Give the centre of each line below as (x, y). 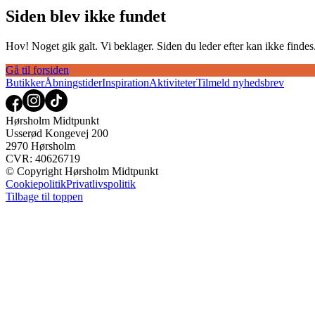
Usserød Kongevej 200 (57, 134)
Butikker (25, 83)
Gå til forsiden (37, 70)
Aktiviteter (173, 83)
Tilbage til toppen (44, 197)
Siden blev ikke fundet (86, 17)
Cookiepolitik (36, 184)
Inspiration (126, 83)
